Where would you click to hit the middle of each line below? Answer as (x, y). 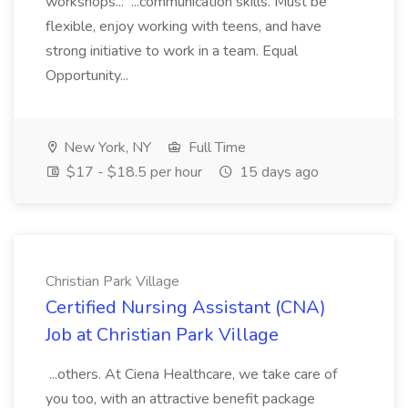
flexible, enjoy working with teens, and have (184, 26)
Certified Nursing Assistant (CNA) (186, 307)
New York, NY (106, 148)
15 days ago (277, 172)
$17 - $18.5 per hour (133, 172)
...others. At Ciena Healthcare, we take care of (191, 374)
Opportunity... (89, 76)
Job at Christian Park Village (162, 335)
